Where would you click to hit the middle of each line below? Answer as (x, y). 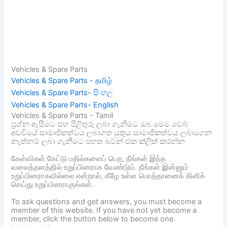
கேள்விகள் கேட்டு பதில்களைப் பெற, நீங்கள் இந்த (89, 159)
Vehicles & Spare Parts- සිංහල (62, 93)
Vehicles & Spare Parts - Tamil (62, 116)
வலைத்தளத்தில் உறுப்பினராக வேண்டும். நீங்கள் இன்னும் (100, 167)
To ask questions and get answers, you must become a (107, 202)
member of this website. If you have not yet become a (104, 211)
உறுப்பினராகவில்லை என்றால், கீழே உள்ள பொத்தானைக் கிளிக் (108, 176)
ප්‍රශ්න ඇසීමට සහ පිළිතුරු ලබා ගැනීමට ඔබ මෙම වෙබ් (100, 124)
